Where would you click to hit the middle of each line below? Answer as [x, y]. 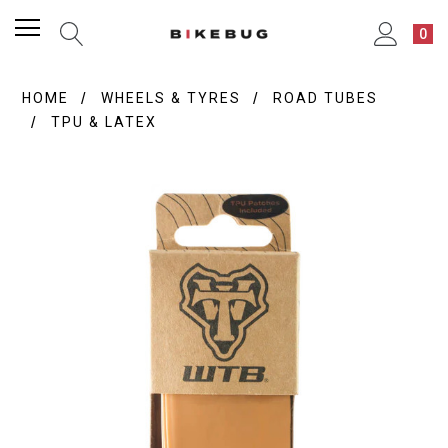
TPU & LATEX [104, 122]
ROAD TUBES [326, 98]
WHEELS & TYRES [171, 98]
